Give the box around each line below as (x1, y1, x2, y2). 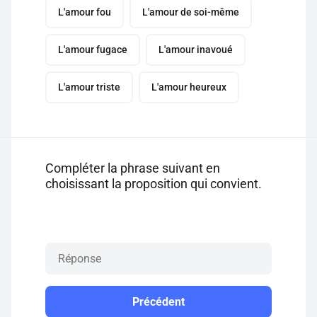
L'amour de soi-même (142, 6, 239, 18)
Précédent (132, 295, 185, 309)
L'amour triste (58, 81, 120, 93)
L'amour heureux (151, 81, 226, 93)
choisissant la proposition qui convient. (45, 176, 262, 191)
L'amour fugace (58, 44, 127, 55)
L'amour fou (58, 6, 111, 18)
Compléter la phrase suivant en (45, 161, 220, 175)
